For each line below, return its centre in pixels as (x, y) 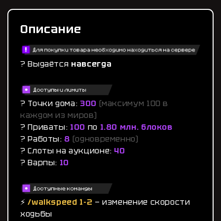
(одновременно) (105, 139)
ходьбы (36, 214)
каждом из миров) (59, 115)
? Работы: (42, 139)
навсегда (92, 64)
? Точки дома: (50, 103)
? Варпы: (40, 162)
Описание (51, 29)
